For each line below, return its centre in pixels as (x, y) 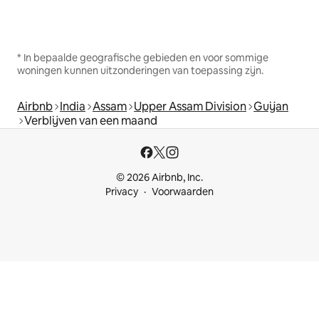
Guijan (271, 107)
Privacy (122, 192)
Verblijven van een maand (91, 121)
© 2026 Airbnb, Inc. (159, 178)
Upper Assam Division (190, 107)
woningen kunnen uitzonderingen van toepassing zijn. (140, 71)
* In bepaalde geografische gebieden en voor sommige (143, 58)
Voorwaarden (183, 192)
